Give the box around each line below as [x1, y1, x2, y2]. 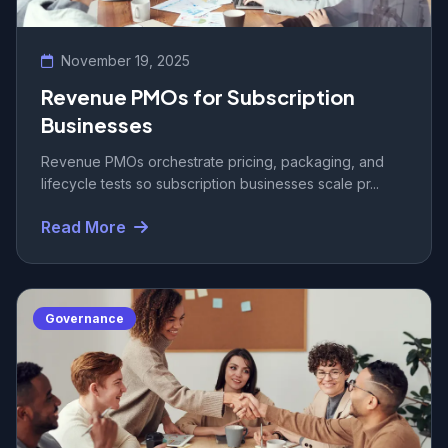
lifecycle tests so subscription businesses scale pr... [41, 175, 379, 193]
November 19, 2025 [61, 52, 190, 70]
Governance [45, 311, 124, 327]
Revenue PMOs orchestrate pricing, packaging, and [41, 153, 384, 171]
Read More [41, 217, 126, 238]
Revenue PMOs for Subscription [41, 84, 355, 110]
